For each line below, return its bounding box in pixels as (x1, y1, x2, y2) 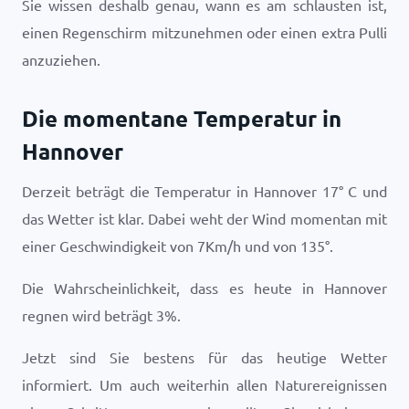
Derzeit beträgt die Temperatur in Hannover (22, 182, 322, 200)
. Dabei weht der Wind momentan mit (141, 209, 387, 227)
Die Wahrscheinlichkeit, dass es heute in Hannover (22, 278, 387, 297)
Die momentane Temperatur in (22, 104, 341, 132)
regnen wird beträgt (22, 306, 156, 324)
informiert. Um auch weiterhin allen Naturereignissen (22, 375, 387, 393)
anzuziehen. (22, 50, 100, 68)
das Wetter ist (22, 209, 118, 227)
